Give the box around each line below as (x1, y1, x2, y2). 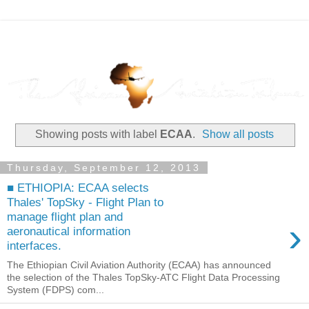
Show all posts (202, 128, 275, 141)
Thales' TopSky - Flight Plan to (7, 195, 163, 209)
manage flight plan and (7, 209, 123, 223)
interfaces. (7, 238, 61, 252)
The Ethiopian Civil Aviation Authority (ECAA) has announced (7, 259, 271, 271)
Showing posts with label (34, 128, 160, 141)
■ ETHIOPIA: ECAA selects (7, 180, 149, 195)
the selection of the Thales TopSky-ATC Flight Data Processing (7, 272, 280, 283)
